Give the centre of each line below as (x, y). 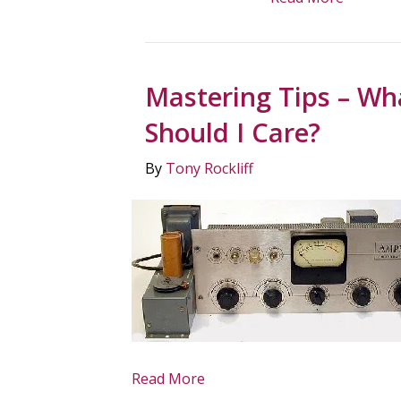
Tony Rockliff (209, 168)
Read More (168, 379)
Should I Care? (233, 132)
